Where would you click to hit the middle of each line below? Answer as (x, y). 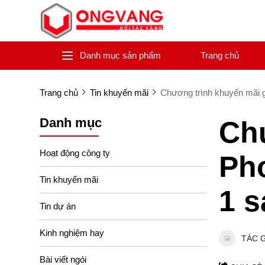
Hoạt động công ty (75, 153)
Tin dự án (58, 206)
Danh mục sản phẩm (120, 55)
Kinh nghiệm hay (72, 232)
